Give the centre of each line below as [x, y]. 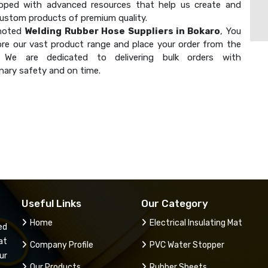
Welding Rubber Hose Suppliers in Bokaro [123, 31]
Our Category [175, 203]
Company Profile [62, 245]
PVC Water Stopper [187, 245]
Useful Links [51, 203]
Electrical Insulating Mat [196, 223]
